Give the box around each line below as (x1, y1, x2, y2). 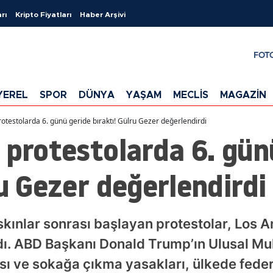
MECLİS (173, 90, 208, 100)
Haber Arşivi (80, 11, 126, 18)
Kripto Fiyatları (15, 11, 71, 18)
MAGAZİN (220, 90, 266, 100)
